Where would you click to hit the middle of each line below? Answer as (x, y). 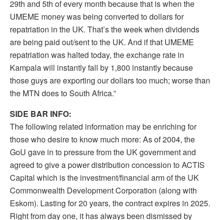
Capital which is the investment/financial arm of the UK (104, 178)
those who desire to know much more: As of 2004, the (102, 139)
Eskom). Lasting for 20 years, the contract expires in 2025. (110, 203)
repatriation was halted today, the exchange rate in (97, 55)
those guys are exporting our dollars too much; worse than (110, 81)
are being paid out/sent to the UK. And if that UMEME (102, 42)
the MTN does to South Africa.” (63, 93)
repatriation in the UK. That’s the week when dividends (105, 29)
